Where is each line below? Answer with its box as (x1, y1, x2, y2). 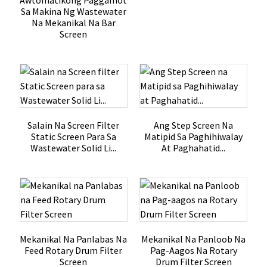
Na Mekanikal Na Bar (31, 17, 116, 29)
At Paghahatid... (162, 142, 225, 154)
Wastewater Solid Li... (30, 142, 117, 154)
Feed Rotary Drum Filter (24, 244, 123, 256)
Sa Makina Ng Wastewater (20, 5, 126, 17)
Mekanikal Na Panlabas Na (20, 233, 128, 245)
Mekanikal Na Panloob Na (141, 233, 246, 245)
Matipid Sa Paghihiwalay (144, 131, 243, 142)
